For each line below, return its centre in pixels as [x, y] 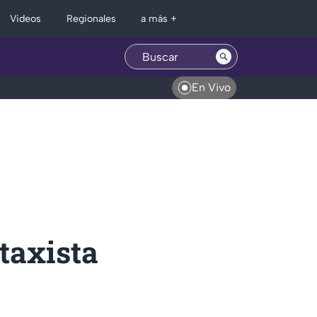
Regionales [91, 18]
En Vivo [211, 87]
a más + [159, 19]
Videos [26, 19]
